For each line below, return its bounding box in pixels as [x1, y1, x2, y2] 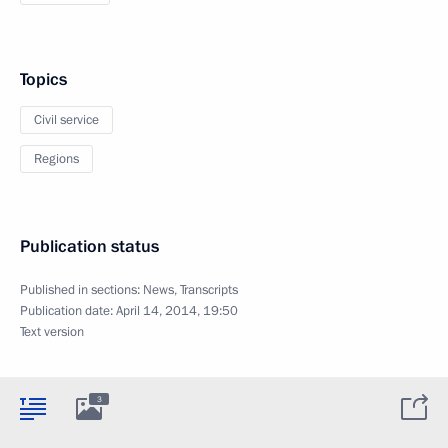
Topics [20, 68, 67, 92]
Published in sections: [20, 281, 143, 300]
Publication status [20, 235, 159, 259]
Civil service [34, 111, 99, 130]
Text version [20, 323, 84, 342]
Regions [34, 150, 79, 169]
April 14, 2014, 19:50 [116, 302, 238, 321]
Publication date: [20, 302, 116, 321]
